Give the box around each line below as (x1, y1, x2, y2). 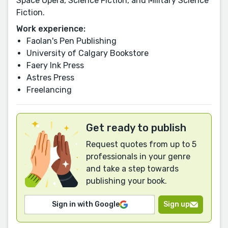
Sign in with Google (51, 199, 120, 209)
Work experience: (16, 23, 85, 34)
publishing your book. (86, 176, 167, 186)
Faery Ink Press (26, 60, 84, 70)
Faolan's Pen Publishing (26, 36, 117, 46)
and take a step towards (86, 163, 179, 174)
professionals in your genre (86, 151, 190, 161)
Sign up (163, 199, 190, 209)
